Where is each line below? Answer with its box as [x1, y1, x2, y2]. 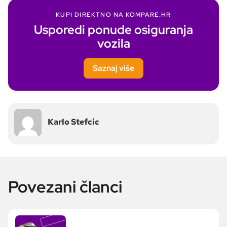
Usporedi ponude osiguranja [34, 22, 193, 38]
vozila [97, 35, 130, 52]
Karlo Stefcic [48, 117, 99, 128]
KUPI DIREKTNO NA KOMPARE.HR [56, 11, 171, 19]
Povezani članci [8, 176, 122, 198]
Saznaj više [93, 63, 134, 74]
